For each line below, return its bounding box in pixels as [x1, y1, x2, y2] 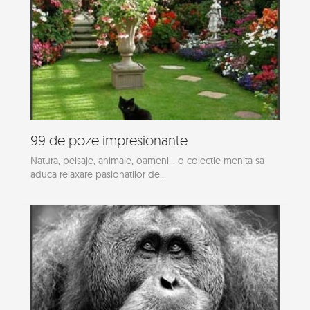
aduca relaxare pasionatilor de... [30, 168, 166, 181]
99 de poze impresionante [30, 131, 188, 149]
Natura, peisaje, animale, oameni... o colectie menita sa [30, 154, 264, 167]
